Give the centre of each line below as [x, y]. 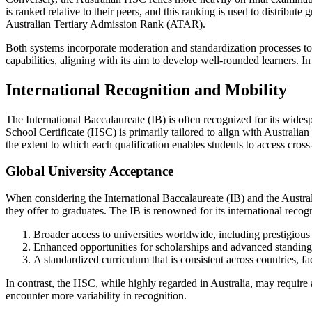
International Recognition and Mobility [146, 89]
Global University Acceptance [89, 171]
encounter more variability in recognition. [96, 295]
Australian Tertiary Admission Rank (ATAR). [106, 24]
